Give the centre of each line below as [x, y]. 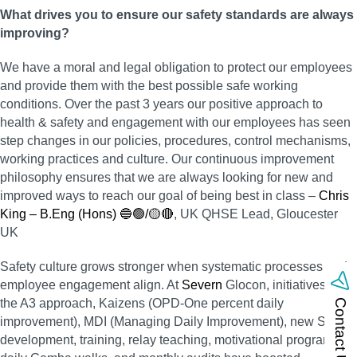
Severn [202, 285]
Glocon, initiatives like [286, 285]
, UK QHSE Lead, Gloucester [256, 214]
